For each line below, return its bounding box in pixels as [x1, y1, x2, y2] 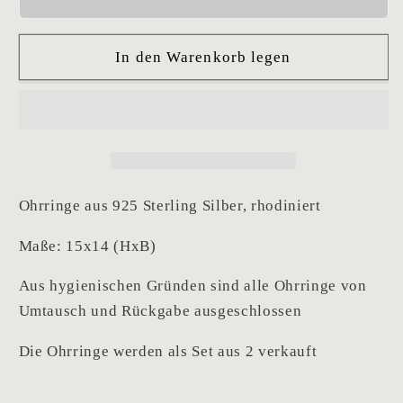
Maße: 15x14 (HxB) [18, 237, 157, 255]
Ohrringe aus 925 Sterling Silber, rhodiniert [18, 197, 321, 215]
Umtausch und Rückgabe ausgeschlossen [18, 302, 302, 320]
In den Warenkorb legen [115, 49, 291, 67]
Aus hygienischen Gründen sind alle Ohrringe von [18, 277, 367, 295]
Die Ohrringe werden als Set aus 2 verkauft [18, 342, 318, 360]
